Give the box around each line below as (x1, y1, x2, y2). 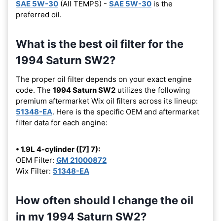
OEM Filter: (16, 155, 56, 165)
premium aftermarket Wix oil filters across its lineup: (16, 96, 198, 106)
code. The (16, 85, 53, 95)
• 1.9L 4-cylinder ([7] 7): (16, 144, 100, 154)
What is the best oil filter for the (16, 37, 184, 50)
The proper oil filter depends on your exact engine (16, 74, 192, 84)
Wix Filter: (16, 166, 53, 176)
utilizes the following (115, 85, 190, 95)
